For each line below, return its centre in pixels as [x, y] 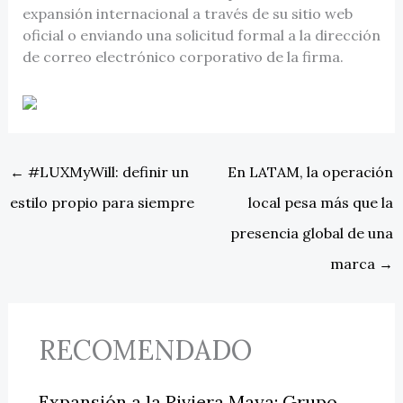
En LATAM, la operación [311, 172]
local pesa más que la [321, 203]
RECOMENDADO [145, 350]
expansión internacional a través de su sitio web [187, 13]
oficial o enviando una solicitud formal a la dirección [201, 35]
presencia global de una [312, 233]
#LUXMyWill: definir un [106, 172]
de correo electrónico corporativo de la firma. [183, 56]
